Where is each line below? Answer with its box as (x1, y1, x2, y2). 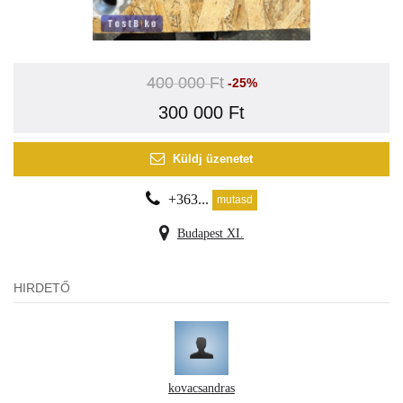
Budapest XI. (177, 226, 244, 240)
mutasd (217, 193, 253, 206)
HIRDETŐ (13, 280, 70, 295)
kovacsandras (168, 381, 235, 395)
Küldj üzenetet (173, 152, 253, 166)
